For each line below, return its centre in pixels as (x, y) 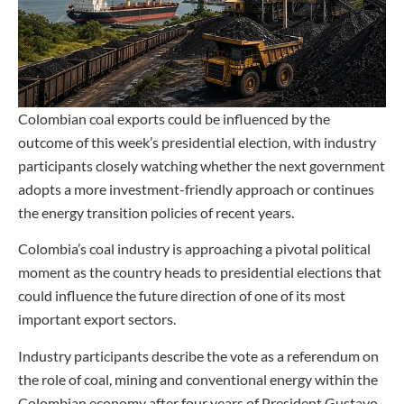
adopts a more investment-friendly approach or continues (196, 189)
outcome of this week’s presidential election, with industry (197, 142)
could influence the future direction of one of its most (182, 296)
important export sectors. (97, 319)
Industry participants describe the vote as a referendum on (198, 355)
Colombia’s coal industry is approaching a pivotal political (194, 249)
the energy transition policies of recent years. (156, 213)
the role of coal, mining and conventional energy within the (198, 379)
